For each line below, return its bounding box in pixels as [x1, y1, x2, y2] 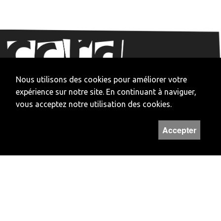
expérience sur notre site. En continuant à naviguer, [16, 87, 196, 96]
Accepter [162, 124, 196, 136]
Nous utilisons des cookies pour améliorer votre [16, 75, 187, 84]
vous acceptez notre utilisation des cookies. [16, 100, 172, 109]
